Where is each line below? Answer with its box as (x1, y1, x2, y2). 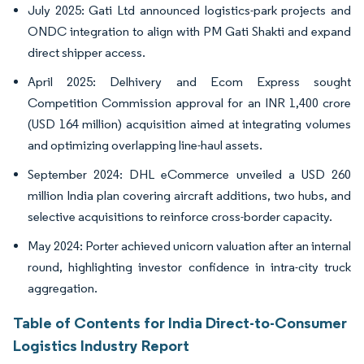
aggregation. (28, 280, 97, 297)
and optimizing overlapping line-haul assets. (28, 137, 262, 154)
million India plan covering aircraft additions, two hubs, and (28, 188, 351, 204)
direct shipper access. (28, 45, 145, 61)
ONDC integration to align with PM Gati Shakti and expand (28, 24, 351, 40)
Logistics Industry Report (13, 336, 189, 356)
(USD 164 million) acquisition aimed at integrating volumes (28, 116, 351, 132)
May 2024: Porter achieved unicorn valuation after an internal (28, 238, 351, 254)
